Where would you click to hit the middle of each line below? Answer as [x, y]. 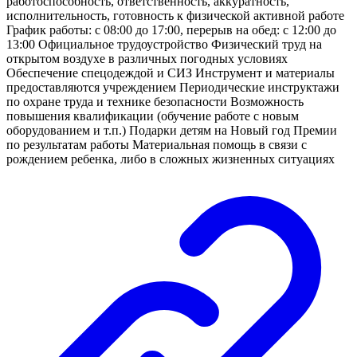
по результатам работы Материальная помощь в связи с [157, 144]
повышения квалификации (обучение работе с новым [153, 116]
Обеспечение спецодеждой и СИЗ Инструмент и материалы [171, 73]
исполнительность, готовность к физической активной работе [175, 15]
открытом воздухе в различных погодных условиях [147, 58]
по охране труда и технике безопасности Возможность [155, 101]
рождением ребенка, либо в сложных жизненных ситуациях [171, 159]
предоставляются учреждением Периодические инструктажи [173, 87]
